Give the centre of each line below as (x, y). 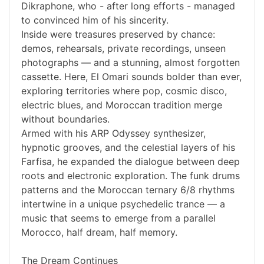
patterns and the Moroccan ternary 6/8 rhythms (128, 190)
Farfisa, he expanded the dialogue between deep (131, 162)
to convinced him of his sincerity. (95, 20)
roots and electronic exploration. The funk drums (131, 176)
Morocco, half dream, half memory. (99, 232)
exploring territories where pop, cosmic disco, (124, 91)
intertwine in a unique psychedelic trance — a (123, 204)
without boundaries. (65, 119)
